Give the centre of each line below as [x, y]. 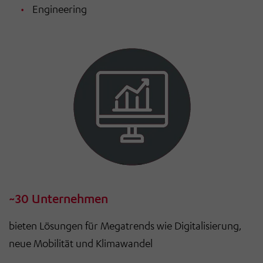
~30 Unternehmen [58, 199]
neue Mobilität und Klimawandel [81, 243]
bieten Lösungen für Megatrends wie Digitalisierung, [125, 226]
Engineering [60, 9]
